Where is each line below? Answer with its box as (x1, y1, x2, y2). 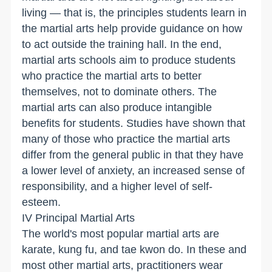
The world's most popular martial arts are (22, 227, 220, 240)
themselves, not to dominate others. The (22, 85, 217, 98)
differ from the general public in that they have (22, 148, 244, 161)
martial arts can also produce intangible (22, 101, 212, 114)
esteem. (22, 195, 61, 208)
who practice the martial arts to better (22, 69, 202, 82)
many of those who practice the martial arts (22, 132, 231, 145)
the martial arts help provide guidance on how (22, 22, 243, 35)
